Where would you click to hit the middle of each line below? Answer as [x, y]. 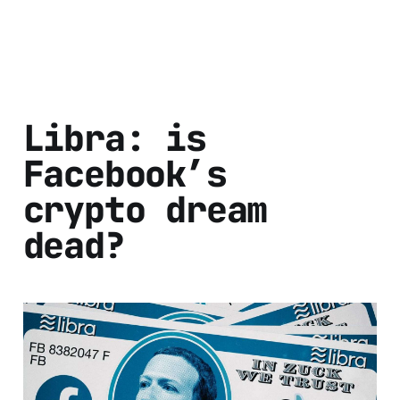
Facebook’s [125, 174]
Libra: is [114, 138]
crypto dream [145, 210]
